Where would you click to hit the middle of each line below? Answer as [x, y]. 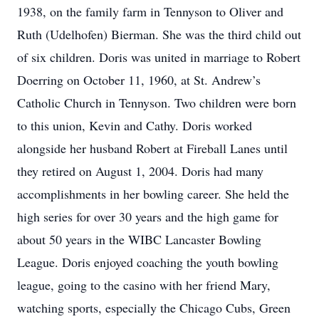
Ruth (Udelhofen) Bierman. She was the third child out [159, 34]
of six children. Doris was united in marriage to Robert [159, 57]
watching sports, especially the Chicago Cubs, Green [154, 308]
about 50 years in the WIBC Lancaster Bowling [139, 239]
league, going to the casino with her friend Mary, [144, 285]
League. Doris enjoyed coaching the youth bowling [148, 262]
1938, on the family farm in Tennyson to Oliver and [150, 11]
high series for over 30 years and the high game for [148, 216]
